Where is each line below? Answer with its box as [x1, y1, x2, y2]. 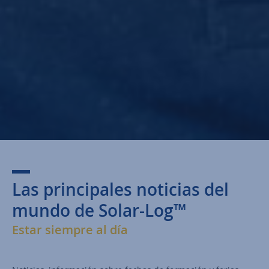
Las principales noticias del [12, 178, 229, 201]
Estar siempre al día [12, 221, 128, 238]
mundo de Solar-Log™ [12, 199, 186, 222]
